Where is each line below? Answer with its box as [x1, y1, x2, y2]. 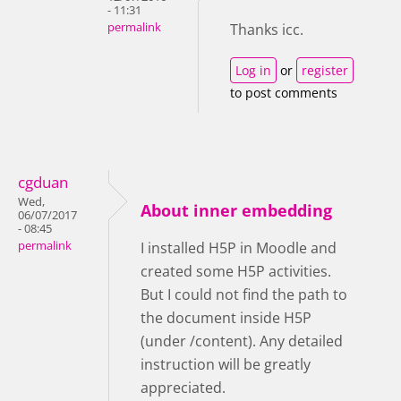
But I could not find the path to [141, 284, 347, 304]
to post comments [230, 83, 337, 101]
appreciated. [141, 377, 229, 397]
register [302, 61, 348, 79]
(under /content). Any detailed [141, 330, 343, 351]
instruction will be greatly [141, 354, 311, 374]
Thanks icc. [230, 19, 303, 39]
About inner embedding [141, 199, 332, 221]
